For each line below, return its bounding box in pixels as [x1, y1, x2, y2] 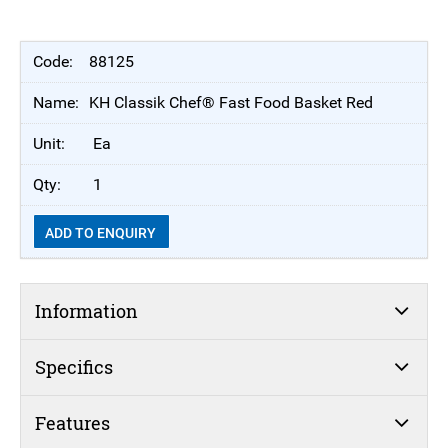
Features [34, 410, 110, 435]
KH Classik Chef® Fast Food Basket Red [89, 93, 373, 113]
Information [34, 298, 138, 323]
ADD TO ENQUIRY [44, 224, 159, 241]
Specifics [34, 354, 113, 379]
